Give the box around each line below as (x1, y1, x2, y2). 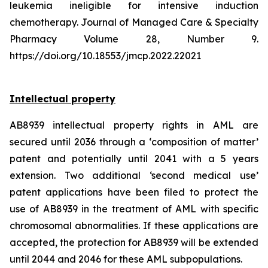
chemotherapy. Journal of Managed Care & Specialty (10, 16, 258, 28)
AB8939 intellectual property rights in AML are (10, 119, 258, 131)
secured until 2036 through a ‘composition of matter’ (10, 136, 258, 148)
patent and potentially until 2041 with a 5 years (10, 153, 258, 165)
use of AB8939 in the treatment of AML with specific (10, 203, 258, 215)
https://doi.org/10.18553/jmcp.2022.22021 (10, 50, 201, 62)
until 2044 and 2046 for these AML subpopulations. (10, 253, 242, 265)
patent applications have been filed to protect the (10, 186, 258, 198)
